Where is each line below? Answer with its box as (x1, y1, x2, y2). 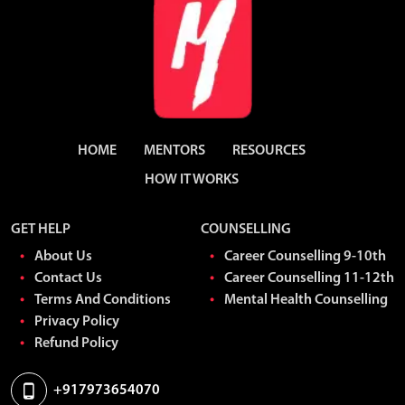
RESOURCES (231, 144, 306, 159)
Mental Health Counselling (224, 293, 388, 308)
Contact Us (34, 271, 102, 287)
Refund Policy (34, 336, 118, 352)
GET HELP (11, 222, 71, 238)
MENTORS (143, 144, 205, 159)
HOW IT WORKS (144, 173, 239, 188)
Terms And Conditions (34, 293, 171, 308)
